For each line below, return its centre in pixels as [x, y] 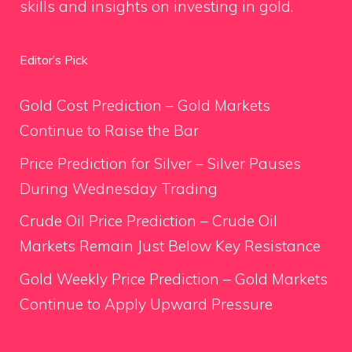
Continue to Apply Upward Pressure [146, 304]
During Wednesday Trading [119, 188]
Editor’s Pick [54, 60]
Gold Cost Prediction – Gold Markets [145, 106]
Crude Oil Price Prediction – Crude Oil [148, 221]
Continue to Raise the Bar [109, 131]
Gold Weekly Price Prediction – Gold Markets [174, 279]
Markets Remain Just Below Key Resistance [170, 246]
